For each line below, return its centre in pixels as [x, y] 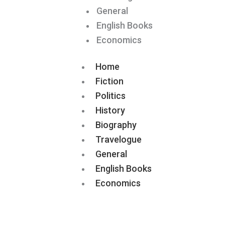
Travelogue [119, 139]
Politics [110, 96]
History [110, 110]
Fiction [109, 81]
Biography [116, 125]
